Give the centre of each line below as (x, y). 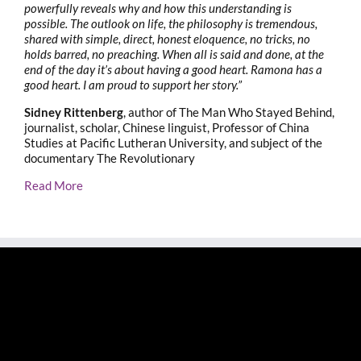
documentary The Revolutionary (110, 158)
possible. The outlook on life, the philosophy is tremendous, (171, 23)
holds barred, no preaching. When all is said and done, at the (174, 54)
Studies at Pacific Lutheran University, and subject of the (173, 142)
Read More (54, 185)
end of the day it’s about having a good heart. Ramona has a (173, 69)
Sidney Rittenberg (74, 112)
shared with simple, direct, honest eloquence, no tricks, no (167, 38)
